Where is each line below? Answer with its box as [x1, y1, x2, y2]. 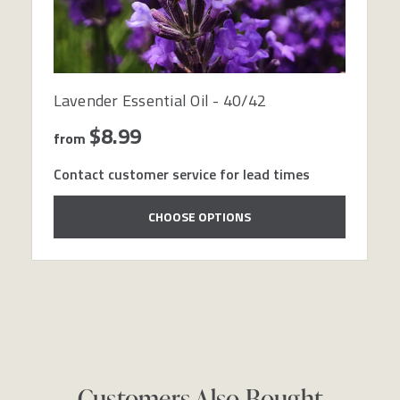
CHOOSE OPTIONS [147, 206, 251, 226]
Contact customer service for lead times [53, 162, 310, 185]
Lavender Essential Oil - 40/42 [53, 87, 266, 112]
